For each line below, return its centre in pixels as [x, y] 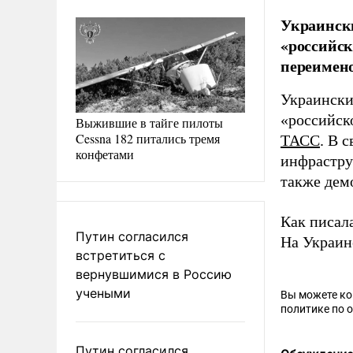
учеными [103, 293]
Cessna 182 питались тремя [148, 138]
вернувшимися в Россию [154, 274]
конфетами [105, 154]
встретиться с [121, 255]
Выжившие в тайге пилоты [149, 122]
